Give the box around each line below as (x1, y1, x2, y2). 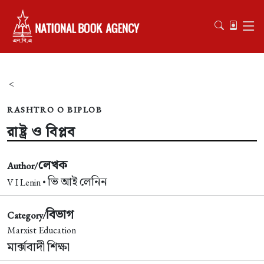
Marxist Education (7, 224, 76, 236)
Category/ (7, 209, 46, 222)
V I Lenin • (7, 176, 48, 189)
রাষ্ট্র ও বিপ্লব (7, 123, 80, 141)
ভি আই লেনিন (48, 174, 107, 189)
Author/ (7, 160, 38, 172)
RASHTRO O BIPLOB (7, 104, 103, 115)
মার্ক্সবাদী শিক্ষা (7, 239, 70, 255)
